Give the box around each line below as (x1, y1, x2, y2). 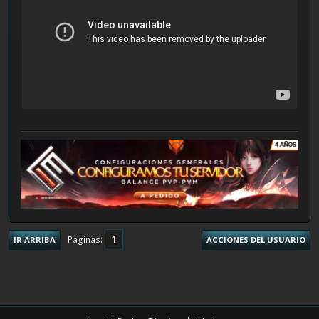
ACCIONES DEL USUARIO (206, 234, 305, 246)
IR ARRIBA (14, 234, 56, 246)
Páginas (68, 233, 100, 246)
